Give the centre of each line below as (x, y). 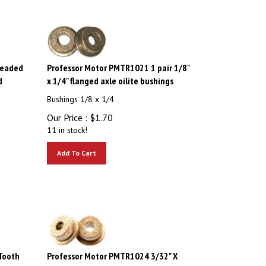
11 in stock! (67, 125)
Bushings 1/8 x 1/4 (81, 94)
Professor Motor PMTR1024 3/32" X (113, 251)
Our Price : (67, 112)
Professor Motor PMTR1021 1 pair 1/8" (118, 62)
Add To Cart (77, 148)
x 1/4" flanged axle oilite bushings (110, 75)
